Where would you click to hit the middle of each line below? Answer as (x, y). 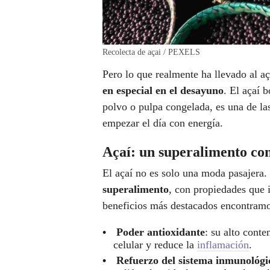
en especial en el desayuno (163, 91)
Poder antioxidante (161, 232)
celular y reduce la (155, 245)
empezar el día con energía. (163, 123)
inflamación (223, 245)
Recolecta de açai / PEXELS (151, 52)
